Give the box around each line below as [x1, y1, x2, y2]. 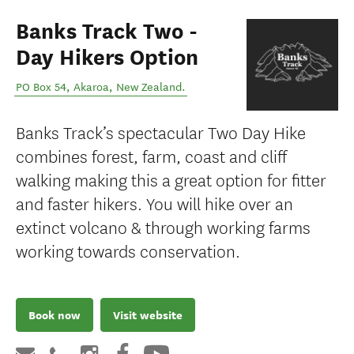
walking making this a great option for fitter [16, 167, 326, 191]
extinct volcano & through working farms [16, 214, 311, 239]
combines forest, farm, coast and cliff [16, 143, 287, 168]
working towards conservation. [16, 238, 240, 262]
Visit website [113, 307, 183, 323]
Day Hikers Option [16, 44, 198, 71]
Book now [28, 307, 81, 323]
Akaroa [73, 81, 109, 94]
